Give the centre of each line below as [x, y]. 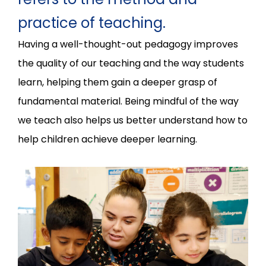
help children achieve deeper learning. [107, 139]
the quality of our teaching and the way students [131, 63]
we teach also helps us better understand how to [133, 120]
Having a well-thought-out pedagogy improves [128, 44]
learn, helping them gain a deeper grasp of [118, 82]
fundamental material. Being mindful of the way [128, 101]
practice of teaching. [92, 23]
